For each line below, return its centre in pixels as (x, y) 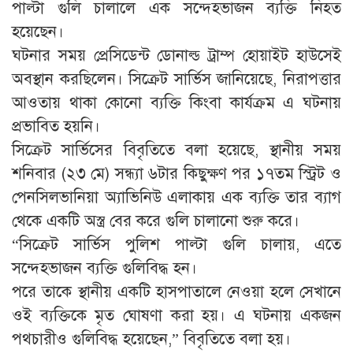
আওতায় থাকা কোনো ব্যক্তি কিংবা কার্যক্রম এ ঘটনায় (176, 102)
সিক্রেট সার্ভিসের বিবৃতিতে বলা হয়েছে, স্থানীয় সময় (176, 150)
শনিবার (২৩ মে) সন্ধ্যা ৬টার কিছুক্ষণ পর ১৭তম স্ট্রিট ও (176, 173)
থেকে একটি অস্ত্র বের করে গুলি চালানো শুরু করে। (156, 221)
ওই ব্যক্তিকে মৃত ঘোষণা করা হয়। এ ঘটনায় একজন (176, 315)
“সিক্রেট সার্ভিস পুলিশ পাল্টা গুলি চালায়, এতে (176, 244)
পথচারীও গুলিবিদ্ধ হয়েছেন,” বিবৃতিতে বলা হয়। (151, 339)
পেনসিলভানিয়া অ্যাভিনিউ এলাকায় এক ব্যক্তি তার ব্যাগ (176, 197)
